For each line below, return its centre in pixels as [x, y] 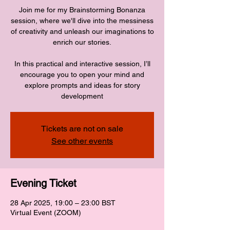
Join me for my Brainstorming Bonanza [82, 10]
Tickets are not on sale [82, 129]
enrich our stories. [82, 42]
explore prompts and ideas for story [82, 85]
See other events [82, 141]
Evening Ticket [43, 183]
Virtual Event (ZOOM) [46, 213]
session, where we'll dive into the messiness [82, 21]
